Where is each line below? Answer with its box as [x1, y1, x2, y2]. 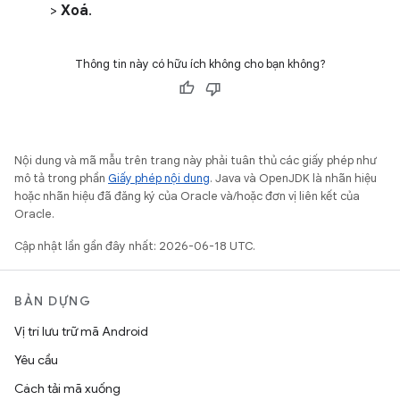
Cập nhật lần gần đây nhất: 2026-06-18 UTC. [14, 238, 255, 254]
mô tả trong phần [14, 171, 108, 187]
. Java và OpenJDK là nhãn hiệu [210, 171, 377, 187]
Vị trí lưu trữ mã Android [14, 323, 148, 340]
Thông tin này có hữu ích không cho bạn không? [74, 56, 326, 72]
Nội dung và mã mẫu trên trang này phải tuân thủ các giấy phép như [14, 153, 377, 169]
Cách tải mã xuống [14, 380, 121, 397]
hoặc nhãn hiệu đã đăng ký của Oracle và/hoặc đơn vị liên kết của [14, 188, 360, 204]
